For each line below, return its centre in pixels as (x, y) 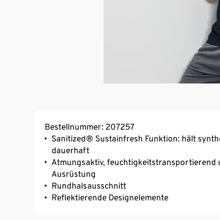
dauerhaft (70, 150)
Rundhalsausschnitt (89, 185)
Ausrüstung (74, 174)
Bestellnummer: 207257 (90, 126)
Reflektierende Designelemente (110, 197)
